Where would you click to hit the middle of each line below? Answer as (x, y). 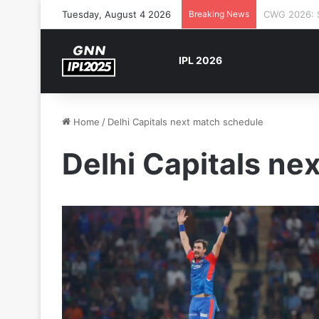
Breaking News (219, 14)
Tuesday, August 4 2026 (116, 14)
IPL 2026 (200, 60)
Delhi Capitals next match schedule (185, 122)
